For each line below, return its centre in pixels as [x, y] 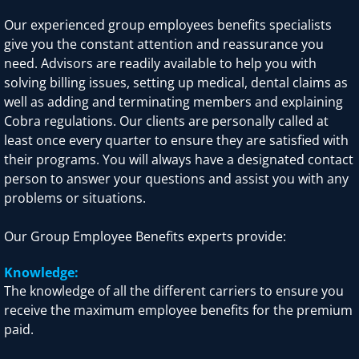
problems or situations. [75, 198]
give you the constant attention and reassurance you [164, 44]
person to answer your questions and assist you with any [176, 179]
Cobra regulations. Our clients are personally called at [166, 121]
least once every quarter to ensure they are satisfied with [176, 141]
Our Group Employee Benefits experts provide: [145, 237]
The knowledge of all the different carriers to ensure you [174, 291]
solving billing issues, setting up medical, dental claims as [176, 83]
